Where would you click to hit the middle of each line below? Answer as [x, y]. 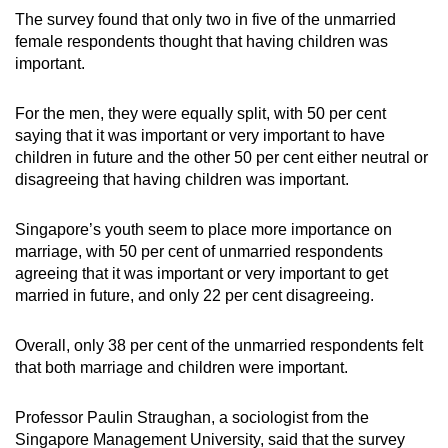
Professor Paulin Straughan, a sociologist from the [192, 418]
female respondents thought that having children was [201, 42]
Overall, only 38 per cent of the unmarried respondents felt [219, 346]
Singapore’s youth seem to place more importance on [203, 230]
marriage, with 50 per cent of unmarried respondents [199, 252]
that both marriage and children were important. [181, 368]
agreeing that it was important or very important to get [201, 274]
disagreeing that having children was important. [182, 180]
